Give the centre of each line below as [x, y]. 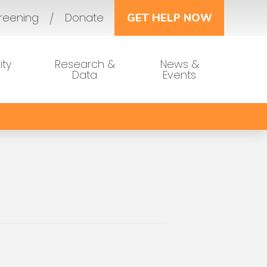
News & [179, 64]
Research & [85, 64]
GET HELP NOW [169, 18]
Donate [84, 18]
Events [180, 74]
